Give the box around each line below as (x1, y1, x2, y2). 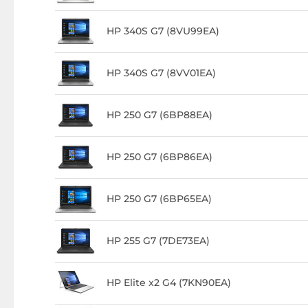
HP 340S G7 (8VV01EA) (107, 67, 216, 79)
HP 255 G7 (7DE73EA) (107, 234, 210, 247)
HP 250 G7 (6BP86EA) (107, 151, 212, 163)
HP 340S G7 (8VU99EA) (107, 25, 219, 37)
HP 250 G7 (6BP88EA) (107, 109, 212, 121)
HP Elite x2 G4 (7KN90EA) (107, 276, 231, 289)
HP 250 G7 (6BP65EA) (107, 192, 212, 205)
